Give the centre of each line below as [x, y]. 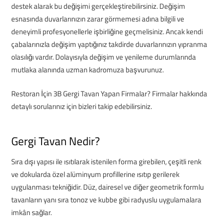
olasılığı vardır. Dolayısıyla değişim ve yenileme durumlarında [103, 57]
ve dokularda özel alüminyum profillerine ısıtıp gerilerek [95, 174]
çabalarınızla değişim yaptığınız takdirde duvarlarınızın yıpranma [109, 44]
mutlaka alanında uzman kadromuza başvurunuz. [87, 70]
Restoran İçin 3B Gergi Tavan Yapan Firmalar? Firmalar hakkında [109, 93]
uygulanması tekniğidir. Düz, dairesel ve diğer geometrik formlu [107, 187]
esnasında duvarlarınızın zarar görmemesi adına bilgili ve [98, 19]
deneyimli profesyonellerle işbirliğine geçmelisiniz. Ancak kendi [107, 32]
